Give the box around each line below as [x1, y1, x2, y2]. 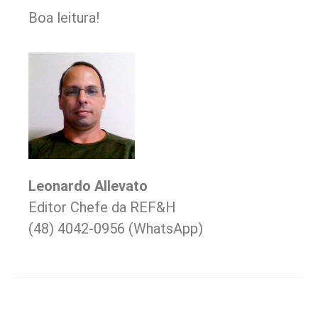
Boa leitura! [28, 9, 99, 27]
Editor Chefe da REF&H [28, 198, 176, 216]
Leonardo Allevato [28, 177, 148, 194]
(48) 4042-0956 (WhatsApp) [28, 219, 203, 237]
